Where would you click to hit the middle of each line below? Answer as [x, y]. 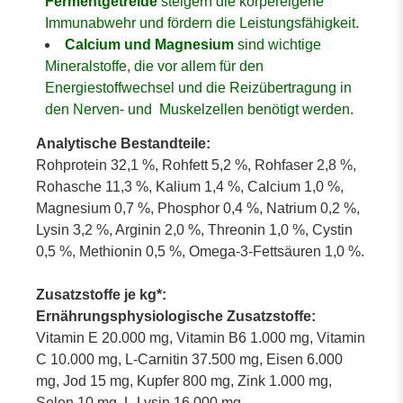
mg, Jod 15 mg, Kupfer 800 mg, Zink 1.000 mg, [184, 381]
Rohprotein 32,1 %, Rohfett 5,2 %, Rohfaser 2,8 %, [196, 165]
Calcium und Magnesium [149, 44]
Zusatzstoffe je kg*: [101, 294]
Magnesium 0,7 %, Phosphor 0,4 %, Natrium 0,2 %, [198, 208]
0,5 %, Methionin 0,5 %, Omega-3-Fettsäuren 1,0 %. [200, 251]
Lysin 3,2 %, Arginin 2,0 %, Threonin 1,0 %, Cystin [194, 229]
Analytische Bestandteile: [123, 143]
